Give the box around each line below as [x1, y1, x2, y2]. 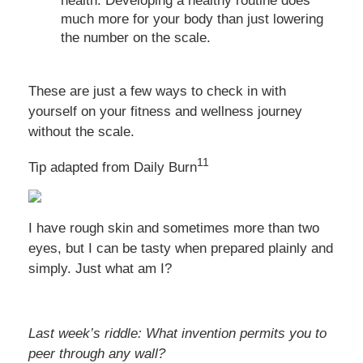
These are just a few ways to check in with [28, 83, 286, 99]
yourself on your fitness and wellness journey [28, 104, 302, 119]
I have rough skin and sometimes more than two [28, 220, 319, 236]
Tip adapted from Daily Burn [28, 159, 197, 175]
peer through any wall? [28, 346, 165, 361]
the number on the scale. [61, 30, 211, 45]
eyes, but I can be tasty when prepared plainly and [28, 241, 333, 256]
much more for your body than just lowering [61, 11, 323, 27]
